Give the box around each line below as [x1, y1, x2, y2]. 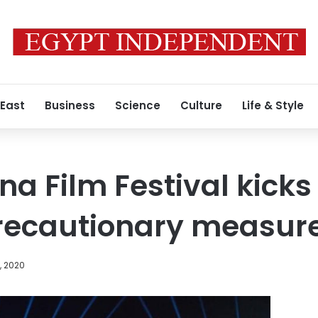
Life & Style [242, 98, 304, 113]
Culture [180, 98, 222, 113]
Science [115, 98, 160, 113]
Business [45, 98, 95, 113]
